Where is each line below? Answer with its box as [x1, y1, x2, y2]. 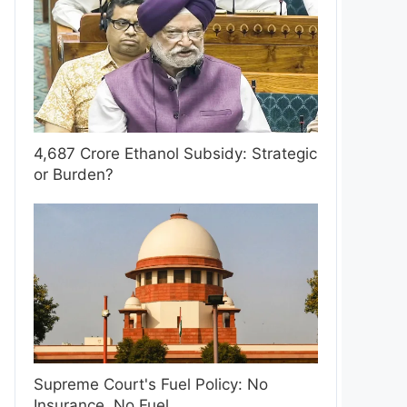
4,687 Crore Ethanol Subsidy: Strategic [34, 144, 317, 163]
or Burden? [34, 164, 114, 184]
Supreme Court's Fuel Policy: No [34, 374, 268, 393]
